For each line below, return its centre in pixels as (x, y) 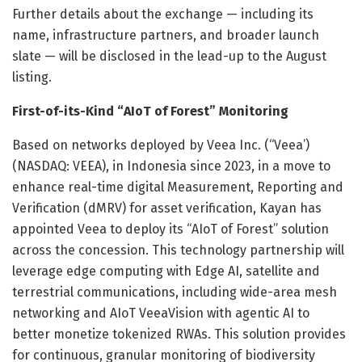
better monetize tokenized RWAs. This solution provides (179, 334)
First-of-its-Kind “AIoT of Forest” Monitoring (150, 111)
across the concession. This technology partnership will (178, 250)
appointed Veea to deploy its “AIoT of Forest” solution (170, 229)
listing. (32, 77)
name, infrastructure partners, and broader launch (166, 35)
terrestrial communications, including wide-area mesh (175, 292)
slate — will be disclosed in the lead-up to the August (169, 56)
